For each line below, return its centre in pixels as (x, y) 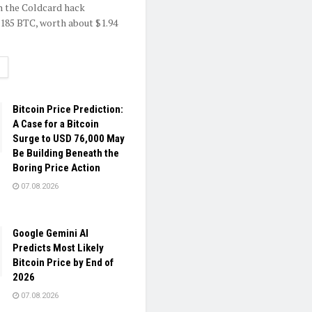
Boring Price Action (56, 168)
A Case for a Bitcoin (56, 124)
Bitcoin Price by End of (63, 263)
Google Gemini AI (50, 234)
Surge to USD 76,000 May (69, 139)
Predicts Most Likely (58, 248)
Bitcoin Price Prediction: (68, 110)
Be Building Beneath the (66, 154)
